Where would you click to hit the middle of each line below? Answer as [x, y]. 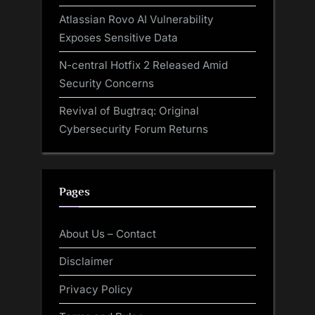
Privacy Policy [96, 289]
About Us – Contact [108, 234]
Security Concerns [107, 83]
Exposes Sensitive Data [118, 37]
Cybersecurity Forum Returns [134, 129]
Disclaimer [86, 262]
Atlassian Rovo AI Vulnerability [136, 19]
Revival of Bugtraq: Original [129, 110]
